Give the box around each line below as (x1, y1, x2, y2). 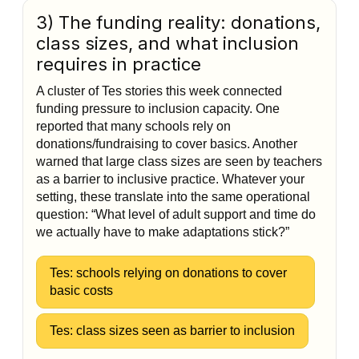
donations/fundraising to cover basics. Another (36, 137, 297, 151)
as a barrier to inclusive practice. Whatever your (36, 172, 305, 186)
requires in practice (36, 54, 201, 75)
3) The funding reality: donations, (36, 12, 321, 33)
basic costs (50, 284, 113, 297)
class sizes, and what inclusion (36, 33, 299, 54)
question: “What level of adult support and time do (36, 208, 316, 221)
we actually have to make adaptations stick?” (36, 225, 289, 239)
